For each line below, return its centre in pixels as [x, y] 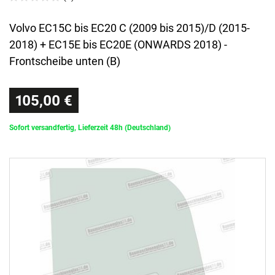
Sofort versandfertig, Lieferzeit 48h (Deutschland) [90, 128]
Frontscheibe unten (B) [65, 61]
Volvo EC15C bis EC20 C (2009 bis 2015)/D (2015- [130, 28]
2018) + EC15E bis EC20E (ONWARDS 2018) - [118, 45]
